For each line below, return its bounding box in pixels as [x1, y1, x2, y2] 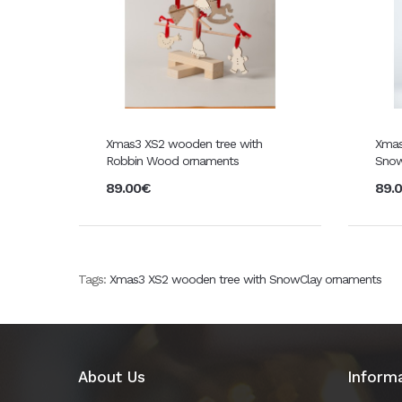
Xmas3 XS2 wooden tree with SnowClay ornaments [109, 271, 381, 286]
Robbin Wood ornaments [106, 153, 239, 168]
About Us [78, 367, 145, 386]
